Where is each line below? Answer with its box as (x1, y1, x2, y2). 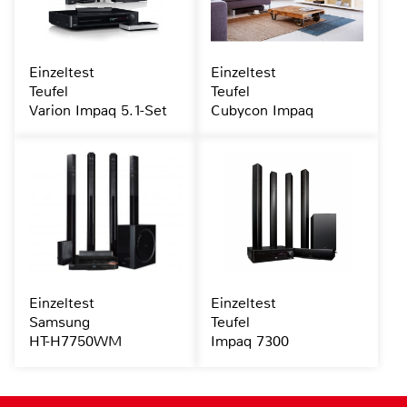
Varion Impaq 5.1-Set (29, 100, 167, 120)
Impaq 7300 (210, 331, 289, 351)
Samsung (29, 312, 90, 332)
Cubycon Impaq (210, 100, 313, 120)
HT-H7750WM (29, 331, 122, 351)
